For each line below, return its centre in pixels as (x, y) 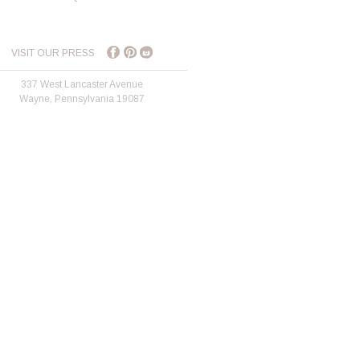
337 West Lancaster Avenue (82, 85)
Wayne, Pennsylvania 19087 (82, 99)
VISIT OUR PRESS (53, 53)
